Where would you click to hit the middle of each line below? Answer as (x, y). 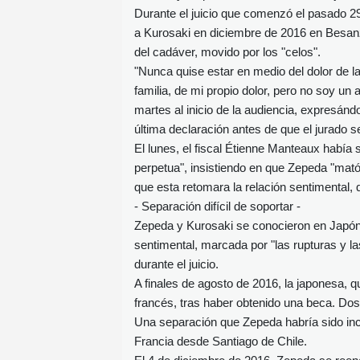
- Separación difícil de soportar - (217, 206)
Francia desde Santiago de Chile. (221, 341)
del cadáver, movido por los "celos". (227, 51)
